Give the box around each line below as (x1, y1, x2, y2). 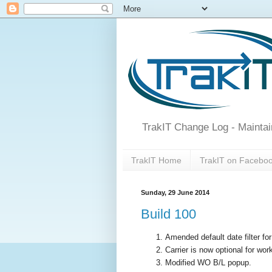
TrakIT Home (131, 155, 182, 165)
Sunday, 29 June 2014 (141, 189, 209, 197)
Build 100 (141, 206, 196, 222)
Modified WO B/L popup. (165, 258, 251, 268)
